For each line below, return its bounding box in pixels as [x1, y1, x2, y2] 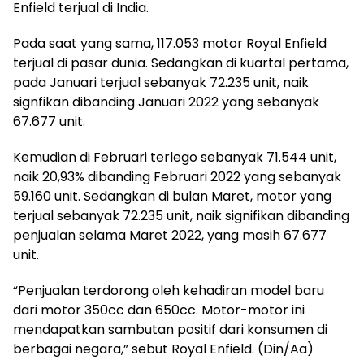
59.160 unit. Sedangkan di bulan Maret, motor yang [13, 187, 331, 206]
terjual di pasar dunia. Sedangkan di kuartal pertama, [13, 54, 349, 73]
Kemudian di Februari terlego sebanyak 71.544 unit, [13, 148, 336, 167]
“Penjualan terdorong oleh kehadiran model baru [13, 281, 324, 301]
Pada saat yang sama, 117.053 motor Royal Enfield [13, 34, 327, 54]
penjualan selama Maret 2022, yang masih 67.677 [13, 226, 327, 245]
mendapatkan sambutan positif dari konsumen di [13, 320, 327, 340]
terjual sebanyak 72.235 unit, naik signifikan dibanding [13, 206, 349, 226]
